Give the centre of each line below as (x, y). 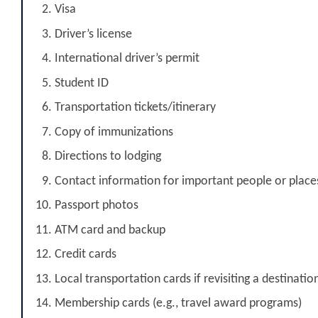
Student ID (82, 83)
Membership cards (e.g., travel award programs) (178, 304)
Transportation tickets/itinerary (135, 108)
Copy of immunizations (114, 132)
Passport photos (97, 206)
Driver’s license (93, 34)
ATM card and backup (110, 230)
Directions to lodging (108, 157)
